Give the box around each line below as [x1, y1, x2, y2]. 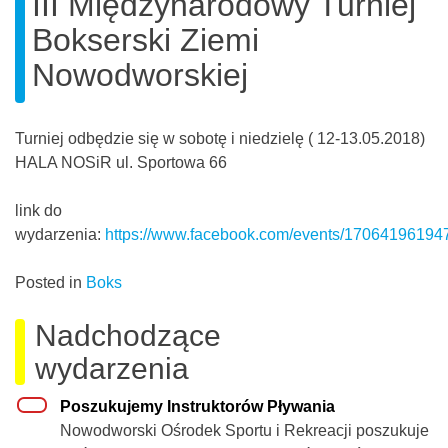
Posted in [15, 274, 86, 292]
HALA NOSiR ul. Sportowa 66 [15, 154, 227, 172]
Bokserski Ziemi [32, 22, 259, 59]
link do [15, 202, 62, 220]
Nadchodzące [35, 319, 221, 353]
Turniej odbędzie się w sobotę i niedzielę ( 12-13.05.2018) [15, 130, 425, 148]
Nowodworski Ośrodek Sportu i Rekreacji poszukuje [60, 422, 429, 440]
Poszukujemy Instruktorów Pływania [60, 398, 335, 416]
